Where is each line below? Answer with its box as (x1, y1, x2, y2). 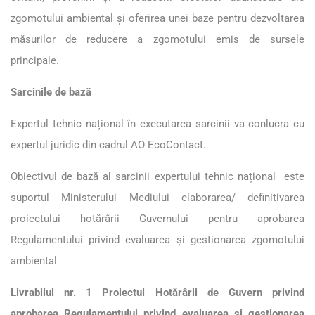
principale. (11, 53, 59, 67)
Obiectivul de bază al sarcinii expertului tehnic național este (11, 169, 304, 183)
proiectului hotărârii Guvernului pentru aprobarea (11, 212, 304, 225)
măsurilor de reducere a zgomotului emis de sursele (11, 32, 304, 46)
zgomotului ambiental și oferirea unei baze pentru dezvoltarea (11, 11, 304, 25)
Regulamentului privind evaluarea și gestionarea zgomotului (11, 233, 304, 246)
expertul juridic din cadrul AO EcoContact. (11, 138, 206, 151)
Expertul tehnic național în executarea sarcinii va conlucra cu (11, 117, 304, 130)
